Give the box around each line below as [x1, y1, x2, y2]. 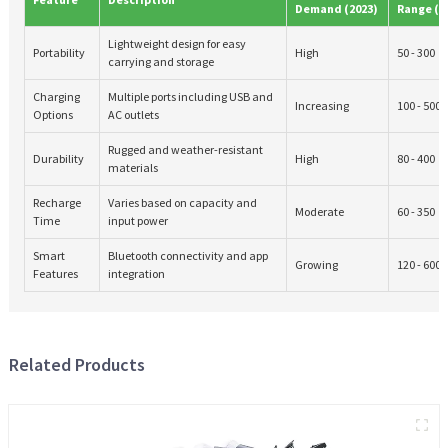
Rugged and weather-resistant [107, 141, 263, 157]
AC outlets [107, 106, 159, 122]
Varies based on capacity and [107, 194, 257, 210]
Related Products [8, 352, 145, 376]
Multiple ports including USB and [107, 88, 273, 104]
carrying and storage [107, 53, 214, 69]
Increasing [294, 97, 349, 113]
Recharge [32, 194, 81, 210]
